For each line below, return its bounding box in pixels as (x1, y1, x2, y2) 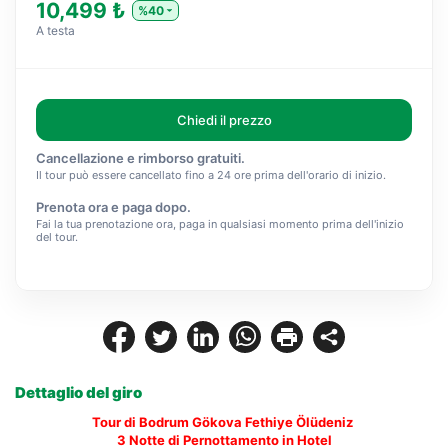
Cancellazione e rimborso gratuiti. (36, 150, 245, 166)
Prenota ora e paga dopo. (36, 199, 191, 215)
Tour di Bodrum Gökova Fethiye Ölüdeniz (92, 414, 356, 430)
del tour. (36, 230, 78, 244)
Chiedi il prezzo (176, 112, 272, 128)
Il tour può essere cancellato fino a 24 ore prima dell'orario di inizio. (36, 168, 386, 182)
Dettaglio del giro (15, 383, 142, 402)
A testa (36, 23, 75, 38)
